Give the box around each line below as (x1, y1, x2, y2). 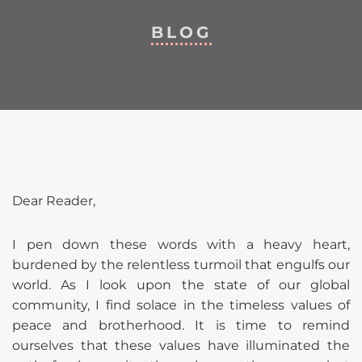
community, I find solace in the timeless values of (12, 297, 350, 314)
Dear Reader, (12, 193, 95, 208)
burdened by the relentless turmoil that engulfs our (12, 257, 350, 273)
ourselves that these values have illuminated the (12, 338, 350, 354)
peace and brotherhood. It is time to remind (12, 318, 350, 334)
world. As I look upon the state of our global (12, 277, 350, 293)
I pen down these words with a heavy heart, (12, 237, 350, 253)
